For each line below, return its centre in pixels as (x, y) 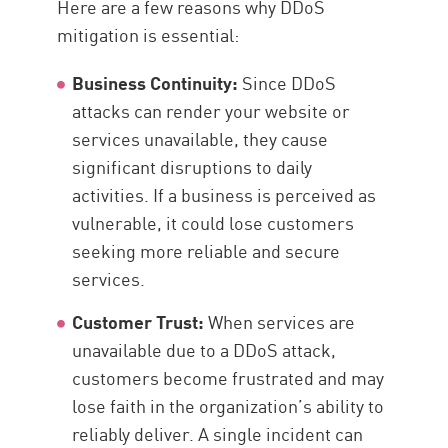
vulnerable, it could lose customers (213, 222)
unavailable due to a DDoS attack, (204, 349)
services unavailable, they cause (200, 138)
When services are (280, 321)
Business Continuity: (157, 82)
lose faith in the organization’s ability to (228, 405)
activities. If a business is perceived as (224, 194)
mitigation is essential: (148, 34)
